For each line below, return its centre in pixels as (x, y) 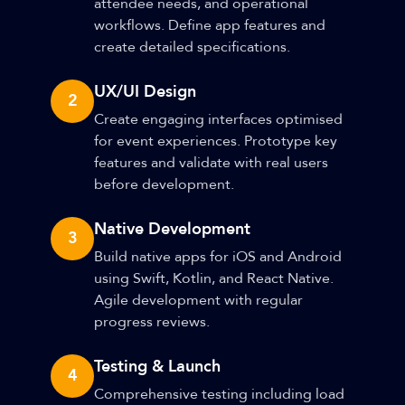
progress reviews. (152, 322)
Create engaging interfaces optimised (218, 119)
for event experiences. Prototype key (216, 141)
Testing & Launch (157, 367)
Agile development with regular (198, 300)
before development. (164, 184)
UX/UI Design (145, 92)
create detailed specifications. (192, 47)
